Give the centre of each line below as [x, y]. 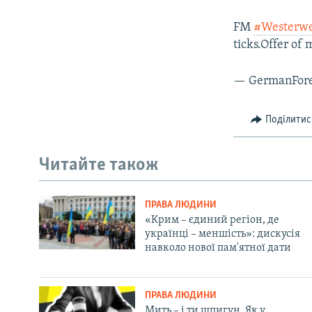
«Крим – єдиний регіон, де [212, 220]
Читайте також [99, 166]
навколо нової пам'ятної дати [218, 248]
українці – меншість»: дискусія [222, 234]
